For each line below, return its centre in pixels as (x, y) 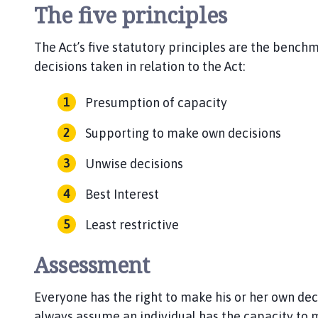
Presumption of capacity (156, 102)
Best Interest (122, 194)
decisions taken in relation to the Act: (139, 66)
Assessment (92, 265)
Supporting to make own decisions (183, 133)
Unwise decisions (134, 163)
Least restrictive (132, 224)
